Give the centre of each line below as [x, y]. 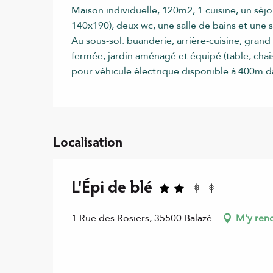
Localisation [88, 144]
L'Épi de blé [112, 188]
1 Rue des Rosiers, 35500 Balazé [142, 218]
